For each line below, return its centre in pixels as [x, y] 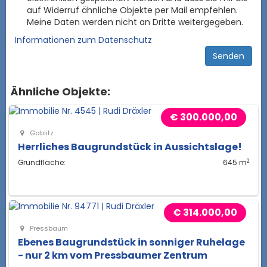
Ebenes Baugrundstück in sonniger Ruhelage [131, 243]
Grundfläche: [42, 163]
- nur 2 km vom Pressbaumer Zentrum [113, 256]
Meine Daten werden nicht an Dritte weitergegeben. [135, 22]
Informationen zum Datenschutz [83, 40]
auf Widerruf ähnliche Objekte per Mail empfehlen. [132, 10]
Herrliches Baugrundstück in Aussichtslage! [130, 147]
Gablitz [41, 133]
